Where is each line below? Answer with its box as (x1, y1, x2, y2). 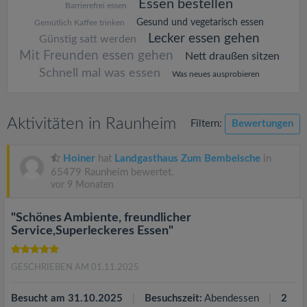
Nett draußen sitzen (184, 51, 280, 62)
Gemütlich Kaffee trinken (34, 19, 125, 27)
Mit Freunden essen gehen (19, 49, 173, 62)
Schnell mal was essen (38, 67, 160, 79)
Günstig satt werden (38, 34, 136, 45)
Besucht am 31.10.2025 (11, 293, 123, 304)
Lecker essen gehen (147, 32, 260, 45)
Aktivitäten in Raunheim (7, 116, 176, 132)
